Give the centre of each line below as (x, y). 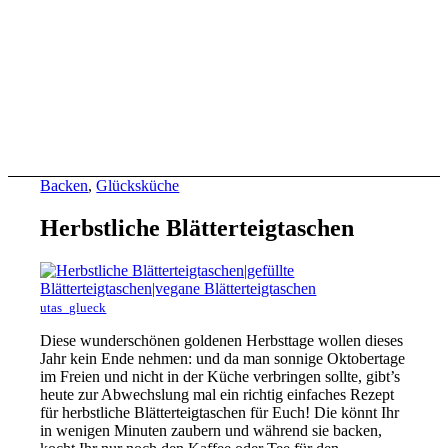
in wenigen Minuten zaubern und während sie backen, (211, 430)
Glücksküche (138, 185)
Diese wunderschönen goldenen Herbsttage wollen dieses (222, 340)
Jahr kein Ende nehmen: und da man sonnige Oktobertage (223, 358)
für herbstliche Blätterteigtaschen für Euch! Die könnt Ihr (220, 412)
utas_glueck (73, 307)
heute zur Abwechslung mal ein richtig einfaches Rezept (217, 394)
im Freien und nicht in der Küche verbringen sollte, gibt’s (220, 376)
